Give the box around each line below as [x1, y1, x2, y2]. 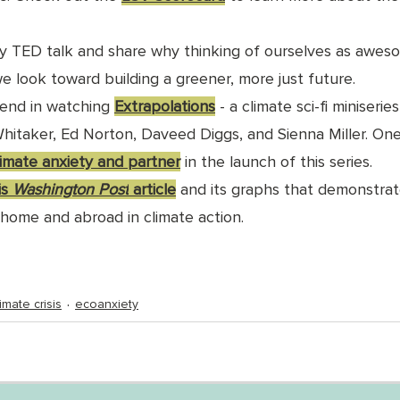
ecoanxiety [75, 296, 138, 312]
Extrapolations [114, 96, 215, 116]
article [129, 179, 176, 199]
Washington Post [12, 179, 129, 199]
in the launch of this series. [180, 152, 372, 171]
